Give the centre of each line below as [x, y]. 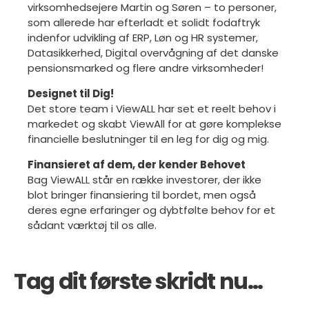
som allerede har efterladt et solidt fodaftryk [144, 22]
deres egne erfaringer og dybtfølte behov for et [151, 210]
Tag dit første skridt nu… [138, 281]
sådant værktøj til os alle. [93, 225]
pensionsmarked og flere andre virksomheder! [146, 68]
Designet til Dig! [71, 93]
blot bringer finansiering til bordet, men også [142, 195]
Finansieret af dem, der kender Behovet [137, 164]
